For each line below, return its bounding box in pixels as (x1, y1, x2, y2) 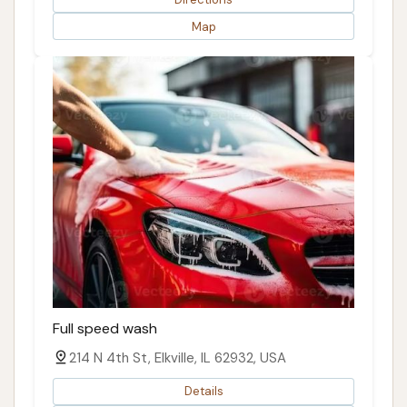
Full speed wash (53, 318, 157, 338)
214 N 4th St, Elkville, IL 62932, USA (69, 348, 286, 367)
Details (184, 383, 223, 400)
